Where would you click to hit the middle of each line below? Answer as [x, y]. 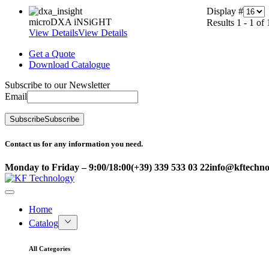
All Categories [50, 248]
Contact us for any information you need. [74, 144]
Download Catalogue [69, 65]
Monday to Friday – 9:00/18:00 [68, 167]
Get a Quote [52, 54]
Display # [225, 11]
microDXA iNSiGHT [70, 22]
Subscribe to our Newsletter [57, 85]
